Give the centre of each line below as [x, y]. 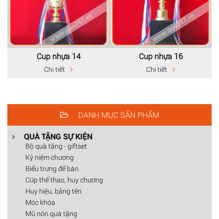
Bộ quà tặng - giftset [56, 146]
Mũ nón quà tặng [51, 213]
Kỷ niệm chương [50, 157]
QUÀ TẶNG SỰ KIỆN [58, 136]
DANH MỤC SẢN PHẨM [118, 114]
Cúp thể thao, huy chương [64, 179]
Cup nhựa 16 [161, 56]
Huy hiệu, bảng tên [54, 191]
